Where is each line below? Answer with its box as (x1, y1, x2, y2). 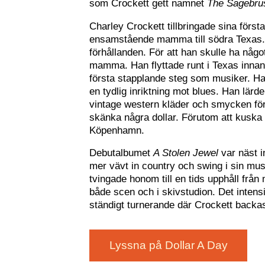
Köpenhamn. (89, 124, 148, 136)
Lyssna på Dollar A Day (109, 238, 228, 251)
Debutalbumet (89, 147, 154, 159)
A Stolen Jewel (153, 147, 219, 159)
